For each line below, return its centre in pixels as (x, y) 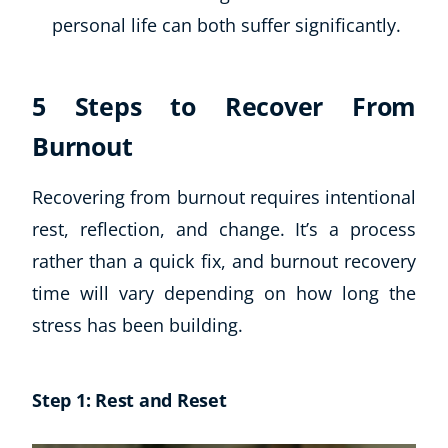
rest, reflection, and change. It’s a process (224, 229)
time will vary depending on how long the (224, 293)
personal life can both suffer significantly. (226, 25)
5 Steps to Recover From (224, 106)
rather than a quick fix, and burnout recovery (224, 261)
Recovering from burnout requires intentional (224, 197)
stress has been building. (140, 325)
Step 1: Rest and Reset (129, 400)
